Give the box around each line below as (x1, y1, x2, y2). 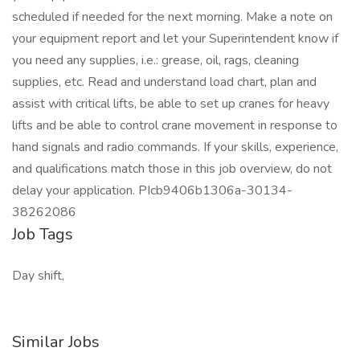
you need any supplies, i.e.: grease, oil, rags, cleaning (12, 51, 299, 69)
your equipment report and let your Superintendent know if (12, 30, 338, 47)
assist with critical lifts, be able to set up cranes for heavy (12, 95, 329, 112)
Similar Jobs (12, 331, 100, 353)
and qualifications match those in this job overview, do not (12, 160, 332, 178)
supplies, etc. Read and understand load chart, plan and (12, 73, 317, 91)
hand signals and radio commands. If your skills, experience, (12, 138, 338, 156)
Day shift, (12, 267, 64, 284)
